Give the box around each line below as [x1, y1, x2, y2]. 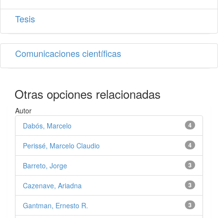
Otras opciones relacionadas [15, 85, 161, 103]
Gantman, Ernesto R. [23, 200, 88, 211]
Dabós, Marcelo [23, 121, 72, 131]
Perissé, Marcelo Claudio [23, 141, 100, 151]
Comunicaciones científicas [15, 47, 121, 60]
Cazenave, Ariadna [23, 181, 82, 191]
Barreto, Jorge [23, 161, 67, 171]
